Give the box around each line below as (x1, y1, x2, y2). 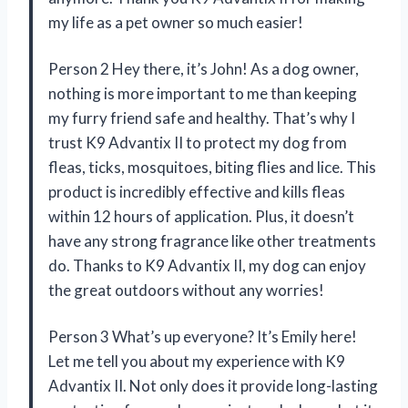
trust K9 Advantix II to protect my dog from (48, 132, 347, 152)
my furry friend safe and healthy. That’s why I (48, 107, 355, 127)
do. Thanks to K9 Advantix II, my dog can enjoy (48, 255, 366, 275)
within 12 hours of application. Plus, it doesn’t (48, 206, 354, 226)
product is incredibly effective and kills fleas (48, 181, 345, 201)
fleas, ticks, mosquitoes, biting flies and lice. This (48, 157, 376, 177)
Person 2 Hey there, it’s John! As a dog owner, (48, 58, 359, 78)
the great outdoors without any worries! (48, 280, 324, 300)
